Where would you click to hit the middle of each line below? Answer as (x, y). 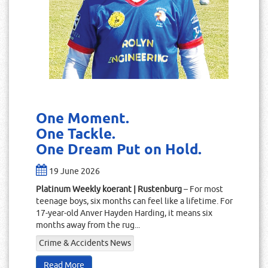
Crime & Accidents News (85, 243)
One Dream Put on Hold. (119, 150)
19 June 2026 (74, 171)
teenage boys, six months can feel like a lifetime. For (134, 201)
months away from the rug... (88, 225)
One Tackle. (77, 135)
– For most (202, 189)
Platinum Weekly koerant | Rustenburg (109, 189)
